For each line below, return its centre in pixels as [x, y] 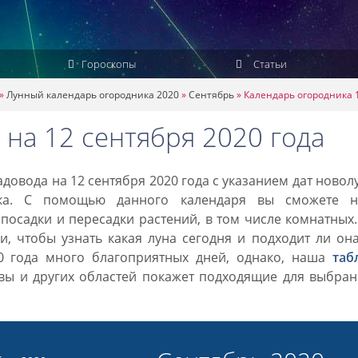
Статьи [269, 64]
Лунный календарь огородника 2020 [93, 95]
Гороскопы [107, 64]
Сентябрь [211, 95]
